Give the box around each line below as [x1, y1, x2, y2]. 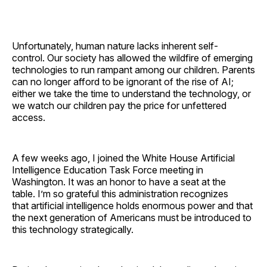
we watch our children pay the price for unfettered [12, 99, 226, 111]
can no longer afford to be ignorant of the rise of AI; [12, 75, 234, 88]
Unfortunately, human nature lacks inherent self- [12, 39, 218, 52]
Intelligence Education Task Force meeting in [12, 163, 203, 176]
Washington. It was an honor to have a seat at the [12, 175, 226, 188]
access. [12, 111, 50, 123]
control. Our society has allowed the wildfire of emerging [12, 51, 253, 64]
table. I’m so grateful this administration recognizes [12, 187, 228, 200]
